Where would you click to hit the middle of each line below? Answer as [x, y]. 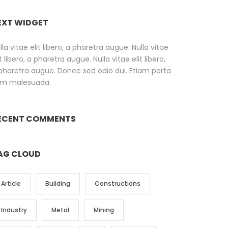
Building [58, 184]
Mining [104, 210]
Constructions [117, 184]
